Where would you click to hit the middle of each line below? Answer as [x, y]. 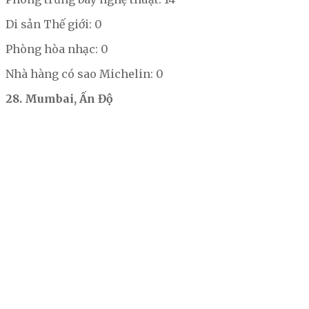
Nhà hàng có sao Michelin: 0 [84, 74]
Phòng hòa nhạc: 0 [57, 49]
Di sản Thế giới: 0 [54, 24]
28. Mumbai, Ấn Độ [59, 99]
